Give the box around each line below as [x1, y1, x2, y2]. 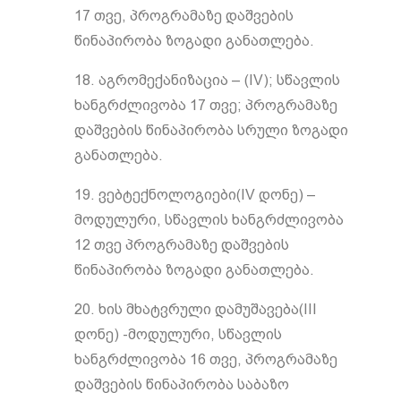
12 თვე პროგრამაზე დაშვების [73, 236, 289, 253]
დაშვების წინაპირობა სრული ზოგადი [73, 122, 348, 139]
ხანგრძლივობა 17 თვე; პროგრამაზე [73, 97, 337, 114]
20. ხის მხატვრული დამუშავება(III [73, 301, 317, 318]
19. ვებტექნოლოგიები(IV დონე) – [73, 186, 316, 203]
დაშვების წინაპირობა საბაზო [73, 376, 289, 393]
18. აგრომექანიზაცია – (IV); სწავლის [73, 72, 340, 89]
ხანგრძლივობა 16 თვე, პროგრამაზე [73, 351, 337, 368]
